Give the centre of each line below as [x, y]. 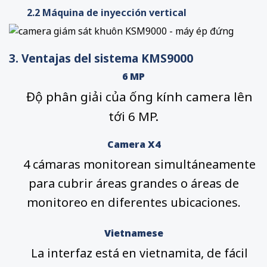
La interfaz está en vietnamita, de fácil [133, 253]
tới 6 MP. [133, 117]
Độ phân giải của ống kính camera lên [139, 97]
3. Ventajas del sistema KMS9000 [101, 58]
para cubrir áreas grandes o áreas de [133, 184]
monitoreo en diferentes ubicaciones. [133, 203]
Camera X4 [133, 145]
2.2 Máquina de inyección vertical [107, 12]
